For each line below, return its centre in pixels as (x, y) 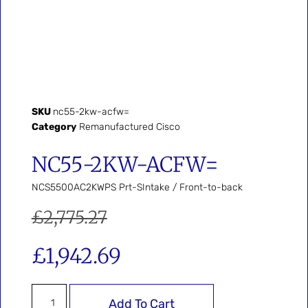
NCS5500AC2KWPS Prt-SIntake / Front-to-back (137, 187)
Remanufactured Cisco (129, 126)
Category (54, 126)
